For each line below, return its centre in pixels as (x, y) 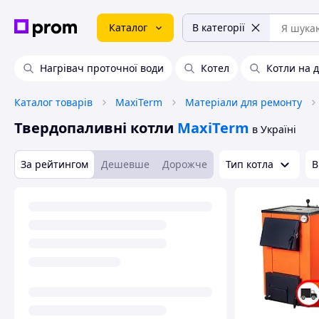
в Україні (274, 129)
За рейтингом (54, 164)
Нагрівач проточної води (102, 68)
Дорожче (185, 164)
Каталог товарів (53, 102)
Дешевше (125, 164)
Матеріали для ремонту (244, 102)
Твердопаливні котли (94, 128)
